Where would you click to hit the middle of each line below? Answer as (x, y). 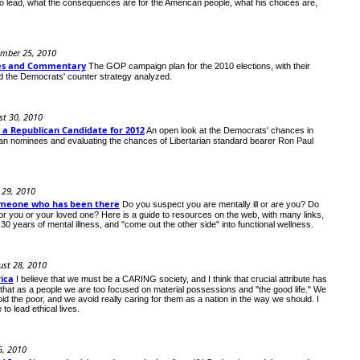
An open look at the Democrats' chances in (229, 131)
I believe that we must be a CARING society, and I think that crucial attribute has (171, 278)
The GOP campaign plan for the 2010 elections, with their (199, 66)
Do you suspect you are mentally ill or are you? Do (220, 205)
